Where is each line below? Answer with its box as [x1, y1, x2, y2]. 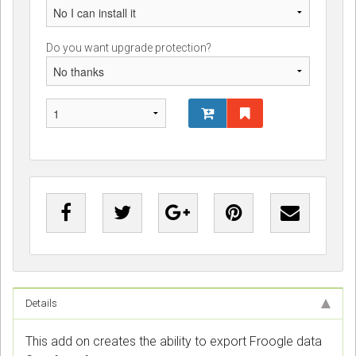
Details [25, 297, 57, 310]
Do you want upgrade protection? [46, 41, 211, 55]
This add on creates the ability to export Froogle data [25, 334, 322, 350]
